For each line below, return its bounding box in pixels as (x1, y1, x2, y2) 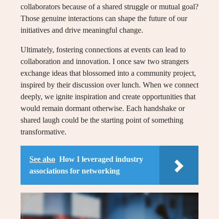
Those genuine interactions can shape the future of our (21, 14, 187, 23)
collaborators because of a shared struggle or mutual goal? (21, 2, 198, 11)
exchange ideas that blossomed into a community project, (21, 69, 196, 78)
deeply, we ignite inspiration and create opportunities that (21, 92, 196, 101)
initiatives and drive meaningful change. (21, 26, 143, 35)
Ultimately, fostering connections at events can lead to (21, 45, 186, 54)
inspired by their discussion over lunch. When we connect (21, 81, 198, 89)
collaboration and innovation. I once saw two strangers (21, 57, 189, 66)
